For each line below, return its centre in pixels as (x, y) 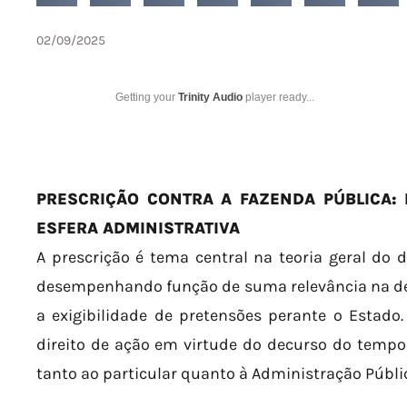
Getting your (147, 97)
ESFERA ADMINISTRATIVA (138, 228)
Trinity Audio (210, 97)
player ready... (278, 97)
